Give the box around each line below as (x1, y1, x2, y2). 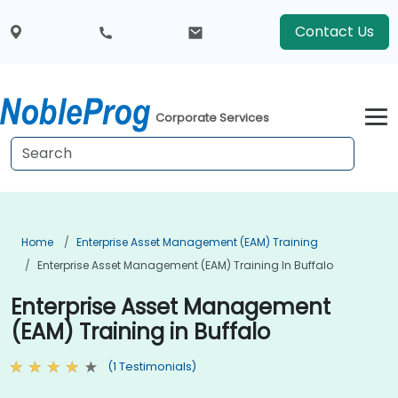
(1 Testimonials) (107, 359, 196, 374)
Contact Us (294, 21, 374, 42)
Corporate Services (155, 109, 270, 127)
